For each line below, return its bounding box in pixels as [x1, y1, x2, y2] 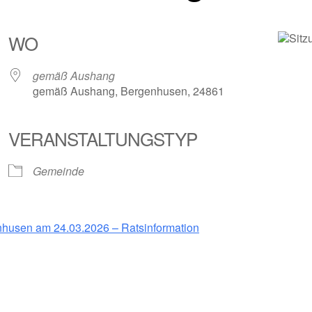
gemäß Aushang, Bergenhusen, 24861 [32, 83, 224, 99]
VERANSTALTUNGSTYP [8, 125, 197, 151]
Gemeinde [32, 163, 84, 179]
